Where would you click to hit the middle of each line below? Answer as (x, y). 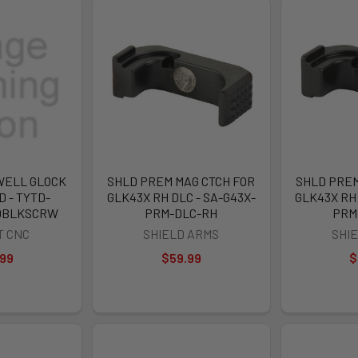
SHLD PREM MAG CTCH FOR (181, 181)
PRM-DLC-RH (181, 213)
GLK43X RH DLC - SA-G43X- (181, 197)
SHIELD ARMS (181, 233)
